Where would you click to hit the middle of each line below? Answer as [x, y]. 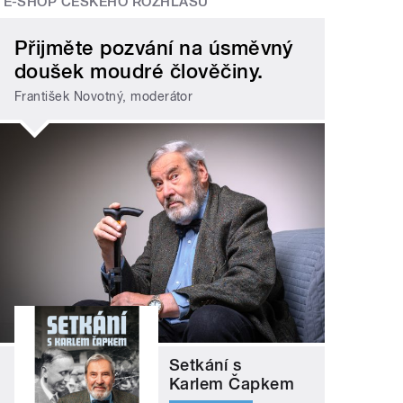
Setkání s [206, 364]
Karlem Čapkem [232, 383]
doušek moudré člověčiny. [139, 71]
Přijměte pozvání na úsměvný [154, 47]
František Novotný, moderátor [104, 97]
